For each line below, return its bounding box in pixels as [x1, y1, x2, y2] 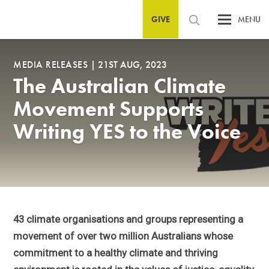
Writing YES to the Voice [13, 118, 241, 146]
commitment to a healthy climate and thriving [13, 247, 219, 259]
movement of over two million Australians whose [13, 230, 234, 242]
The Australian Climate [13, 72, 226, 100]
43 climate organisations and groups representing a [13, 213, 244, 225]
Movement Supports [13, 95, 204, 123]
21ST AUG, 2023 [97, 58, 167, 71]
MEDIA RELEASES [13, 58, 91, 71]
